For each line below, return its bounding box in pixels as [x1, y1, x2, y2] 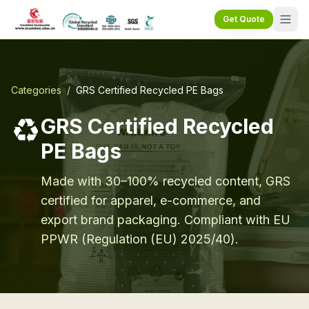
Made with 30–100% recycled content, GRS [41, 174, 290, 188]
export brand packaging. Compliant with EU [41, 212, 290, 227]
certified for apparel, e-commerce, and [41, 193, 261, 208]
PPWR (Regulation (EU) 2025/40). [41, 232, 239, 246]
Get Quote [223, 14, 265, 24]
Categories [11, 84, 61, 96]
